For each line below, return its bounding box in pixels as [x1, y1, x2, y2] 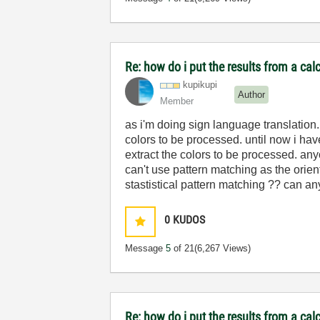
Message [125, 243, 166, 254]
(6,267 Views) [194, 243, 251, 254]
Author [238, 89, 266, 100]
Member [160, 96, 194, 106]
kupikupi [183, 79, 218, 90]
